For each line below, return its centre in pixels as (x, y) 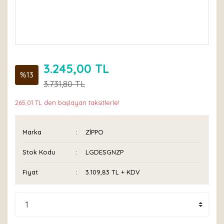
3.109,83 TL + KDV (113, 172)
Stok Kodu (39, 152)
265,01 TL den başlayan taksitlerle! (67, 102)
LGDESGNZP (105, 152)
